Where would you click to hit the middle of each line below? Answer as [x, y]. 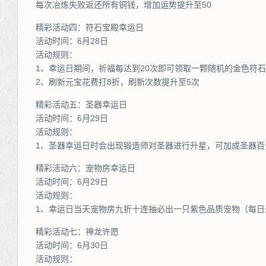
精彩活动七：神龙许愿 [77, 232]
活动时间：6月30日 [72, 245]
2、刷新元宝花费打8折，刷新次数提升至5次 [118, 82]
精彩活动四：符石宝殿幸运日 [90, 27]
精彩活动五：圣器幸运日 [81, 104]
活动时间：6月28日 [72, 41]
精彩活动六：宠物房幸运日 [85, 168]
